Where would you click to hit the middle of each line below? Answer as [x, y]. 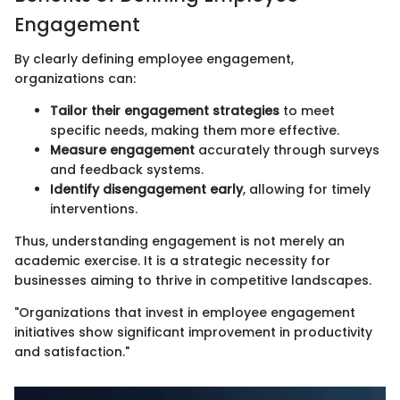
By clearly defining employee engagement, [154, 58]
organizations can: [75, 78]
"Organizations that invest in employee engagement [185, 312]
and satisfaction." [72, 351]
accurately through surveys [287, 150]
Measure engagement [122, 150]
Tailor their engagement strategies [165, 110]
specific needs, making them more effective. [195, 130]
